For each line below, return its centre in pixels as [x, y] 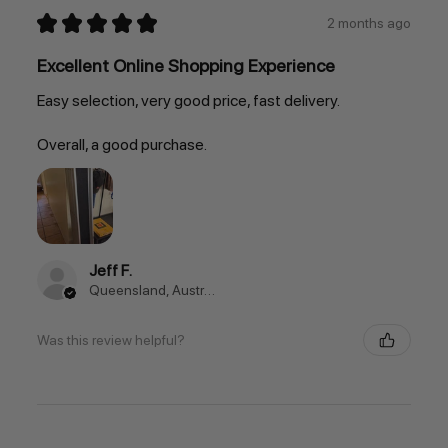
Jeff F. [110, 271]
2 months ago [369, 22]
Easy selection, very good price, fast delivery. [188, 101]
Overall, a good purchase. [121, 145]
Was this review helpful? [110, 339]
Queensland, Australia [209, 290]
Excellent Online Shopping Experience [185, 66]
